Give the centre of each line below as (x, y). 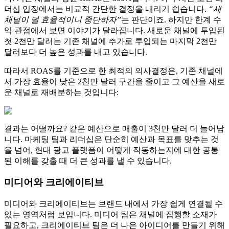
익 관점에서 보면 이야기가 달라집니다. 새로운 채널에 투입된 (114, 30)
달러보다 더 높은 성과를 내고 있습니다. (76, 52)
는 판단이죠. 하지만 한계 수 (171, 19)
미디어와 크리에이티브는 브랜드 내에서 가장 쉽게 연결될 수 (113, 204)
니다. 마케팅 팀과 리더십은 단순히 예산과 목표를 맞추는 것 (111, 139)
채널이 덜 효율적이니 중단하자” (63, 19)
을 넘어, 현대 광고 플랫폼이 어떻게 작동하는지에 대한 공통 (111, 150)
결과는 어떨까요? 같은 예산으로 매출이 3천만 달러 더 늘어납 (114, 128)
